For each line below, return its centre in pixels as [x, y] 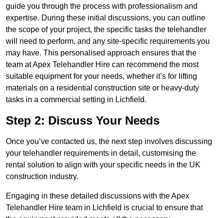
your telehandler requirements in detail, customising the [101, 153]
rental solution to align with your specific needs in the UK [103, 165]
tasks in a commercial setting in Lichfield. [76, 100]
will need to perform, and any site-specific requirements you [108, 41]
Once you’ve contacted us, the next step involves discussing [109, 142]
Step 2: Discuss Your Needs [83, 121]
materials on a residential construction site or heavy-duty [102, 88]
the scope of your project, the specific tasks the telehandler [106, 30]
